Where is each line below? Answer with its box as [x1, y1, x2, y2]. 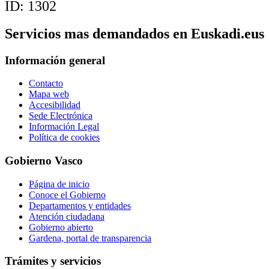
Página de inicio [29, 178, 89, 189]
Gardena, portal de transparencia [29, 232, 151, 243]
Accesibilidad [29, 100, 80, 110]
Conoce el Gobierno [29, 189, 106, 200]
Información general [5, 53, 105, 67]
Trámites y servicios [5, 255, 101, 268]
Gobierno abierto [29, 222, 93, 232]
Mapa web [29, 89, 69, 100]
